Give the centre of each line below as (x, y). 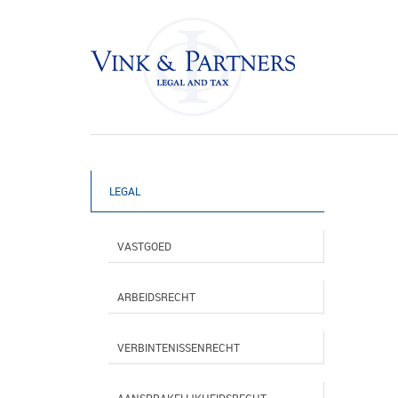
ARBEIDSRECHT (156, 297)
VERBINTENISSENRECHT (179, 347)
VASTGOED (144, 246)
